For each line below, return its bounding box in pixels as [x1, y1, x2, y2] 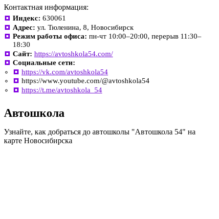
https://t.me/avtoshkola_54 [22, 86, 102, 94]
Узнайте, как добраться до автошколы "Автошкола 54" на [4, 127, 196, 136]
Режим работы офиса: [13, 32, 87, 40]
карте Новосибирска [4, 136, 72, 145]
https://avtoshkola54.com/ [34, 49, 113, 58]
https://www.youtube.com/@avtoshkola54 [22, 77, 150, 85]
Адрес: [13, 23, 35, 31]
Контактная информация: [4, 3, 88, 11]
